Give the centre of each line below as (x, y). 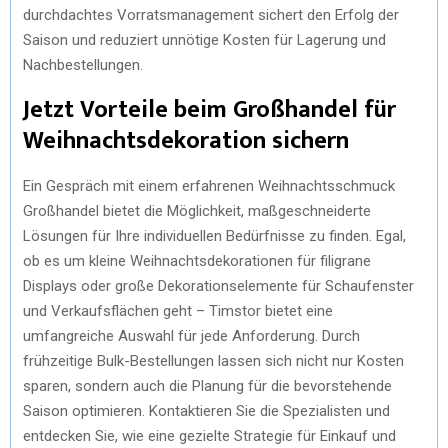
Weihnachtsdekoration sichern (186, 140)
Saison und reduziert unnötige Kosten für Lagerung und (204, 39)
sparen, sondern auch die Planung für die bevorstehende (207, 385)
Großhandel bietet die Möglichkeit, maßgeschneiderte (197, 210)
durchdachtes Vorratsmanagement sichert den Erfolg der (211, 14)
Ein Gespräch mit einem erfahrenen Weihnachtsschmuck (209, 185)
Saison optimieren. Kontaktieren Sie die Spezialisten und (206, 410)
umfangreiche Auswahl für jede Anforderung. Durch (191, 335)
